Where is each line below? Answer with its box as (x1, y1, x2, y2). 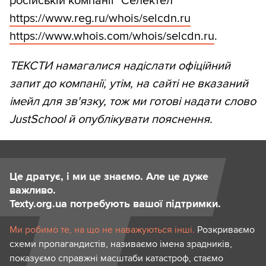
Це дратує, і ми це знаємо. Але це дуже (9, 170, 208, 183)
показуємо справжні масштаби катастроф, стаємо (9, 252, 223, 265)
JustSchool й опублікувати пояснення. (9, 112, 213, 127)
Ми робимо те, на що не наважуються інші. (9, 224, 195, 236)
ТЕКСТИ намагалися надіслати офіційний (9, 59, 230, 74)
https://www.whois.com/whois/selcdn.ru (9, 29, 214, 44)
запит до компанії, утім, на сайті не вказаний (9, 77, 248, 91)
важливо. (9, 183, 56, 197)
